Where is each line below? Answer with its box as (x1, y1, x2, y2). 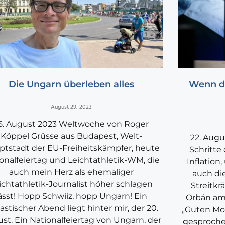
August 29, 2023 (50, 102, 92, 113)
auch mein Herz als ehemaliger (9, 167, 134, 177)
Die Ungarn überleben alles (8, 79, 134, 90)
